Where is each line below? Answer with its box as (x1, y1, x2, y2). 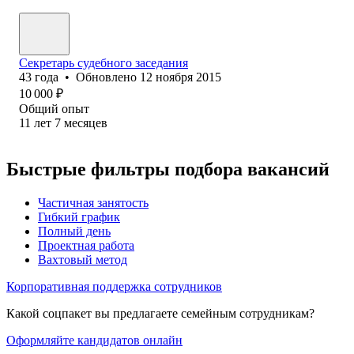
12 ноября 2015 (140, 70, 221, 84)
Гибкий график (38, 209, 120, 224)
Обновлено (76, 70, 140, 84)
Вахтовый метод (38, 252, 127, 266)
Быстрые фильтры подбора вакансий (6, 158, 330, 179)
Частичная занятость (38, 195, 149, 209)
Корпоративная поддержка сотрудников (6, 279, 222, 293)
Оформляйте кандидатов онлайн (6, 333, 183, 347)
